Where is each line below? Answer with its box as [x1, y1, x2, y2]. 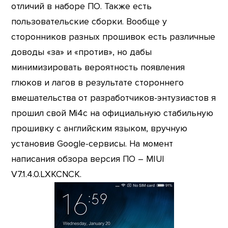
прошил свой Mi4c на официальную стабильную [11, 107, 214, 119]
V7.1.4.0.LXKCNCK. [11, 168, 82, 180]
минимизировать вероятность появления [11, 62, 185, 73]
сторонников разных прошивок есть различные [11, 31, 216, 42]
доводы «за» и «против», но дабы [11, 46, 152, 58]
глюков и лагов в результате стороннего [11, 77, 184, 88]
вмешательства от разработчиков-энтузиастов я [11, 92, 216, 103]
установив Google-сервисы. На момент [11, 138, 174, 149]
